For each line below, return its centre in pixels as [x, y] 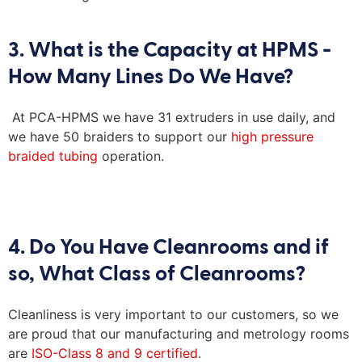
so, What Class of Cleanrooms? [157, 275]
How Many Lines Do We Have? [151, 78]
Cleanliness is [51, 315]
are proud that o [58, 334]
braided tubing [53, 156]
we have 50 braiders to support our [120, 137]
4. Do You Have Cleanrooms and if [168, 248]
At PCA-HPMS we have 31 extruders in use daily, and [174, 118]
